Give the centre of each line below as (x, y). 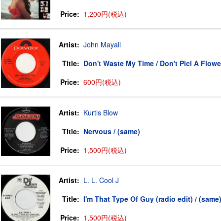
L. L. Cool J (101, 180)
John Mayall (102, 44)
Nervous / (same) (112, 131)
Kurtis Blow (101, 112)
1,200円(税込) (105, 14)
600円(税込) (102, 82)
